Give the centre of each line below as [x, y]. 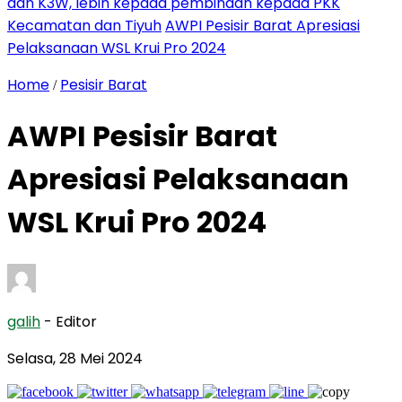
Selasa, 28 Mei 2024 [75, 358]
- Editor [70, 321]
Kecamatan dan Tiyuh [84, 26]
